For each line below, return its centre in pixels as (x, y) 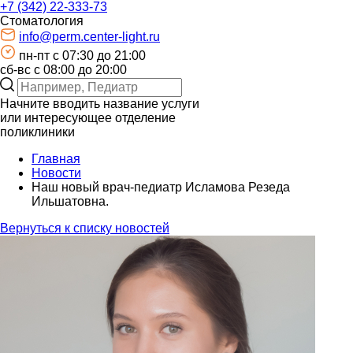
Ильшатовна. (70, 202)
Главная (56, 159)
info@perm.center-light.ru (89, 37)
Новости (56, 173)
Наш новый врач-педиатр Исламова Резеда (161, 188)
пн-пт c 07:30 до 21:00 (82, 56)
